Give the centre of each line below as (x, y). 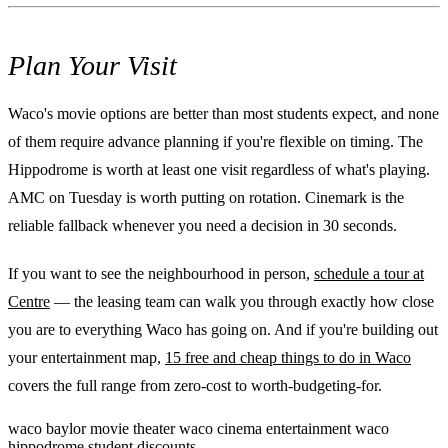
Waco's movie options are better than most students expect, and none (223, 113)
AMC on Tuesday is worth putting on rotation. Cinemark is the (206, 197)
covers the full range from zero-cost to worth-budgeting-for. (195, 385)
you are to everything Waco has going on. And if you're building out (223, 329)
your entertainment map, (86, 357)
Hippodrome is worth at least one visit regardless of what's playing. (219, 169)
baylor (68, 428)
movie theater (134, 428)
